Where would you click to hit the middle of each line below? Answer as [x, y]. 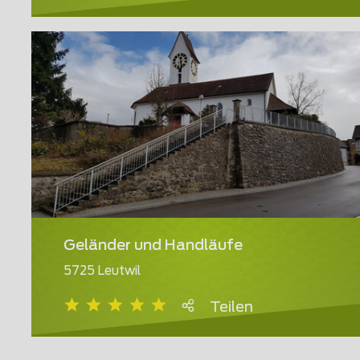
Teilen [231, 308]
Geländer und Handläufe [153, 246]
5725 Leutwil [102, 272]
